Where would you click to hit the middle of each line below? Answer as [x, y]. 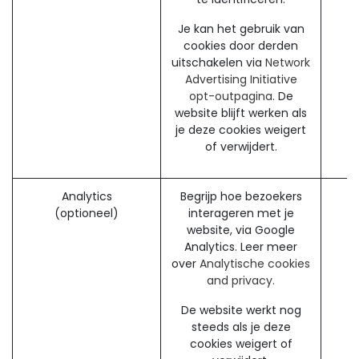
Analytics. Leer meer [241, 247]
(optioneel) [87, 213]
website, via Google [241, 230]
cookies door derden [241, 46]
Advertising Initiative [241, 79]
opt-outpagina [230, 96]
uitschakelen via [218, 63]
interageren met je [241, 213]
